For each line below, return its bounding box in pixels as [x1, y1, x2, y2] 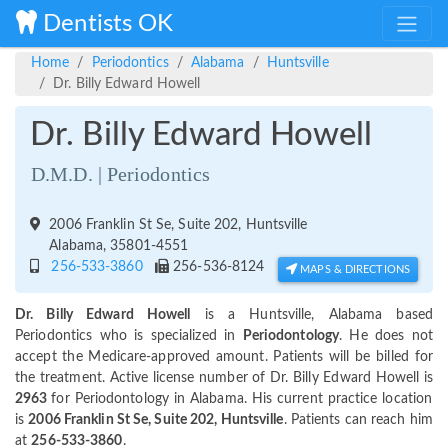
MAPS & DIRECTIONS [297, 264, 410, 276]
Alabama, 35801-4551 [41, 239, 189, 254]
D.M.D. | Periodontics [31, 164, 211, 186]
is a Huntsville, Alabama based [190, 308, 433, 323]
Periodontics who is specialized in [15, 329, 243, 344]
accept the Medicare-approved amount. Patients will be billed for [15, 350, 433, 365]
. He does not [339, 329, 433, 344]
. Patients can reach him [283, 413, 433, 428]
